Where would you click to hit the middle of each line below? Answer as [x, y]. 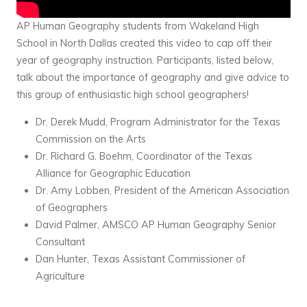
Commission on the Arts [91, 139]
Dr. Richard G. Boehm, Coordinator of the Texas [144, 156]
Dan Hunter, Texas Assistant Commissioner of [141, 259]
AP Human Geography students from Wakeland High [138, 26]
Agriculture [61, 276]
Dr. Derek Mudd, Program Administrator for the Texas [158, 122]
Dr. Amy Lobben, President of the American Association [163, 190]
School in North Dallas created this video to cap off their [144, 44]
